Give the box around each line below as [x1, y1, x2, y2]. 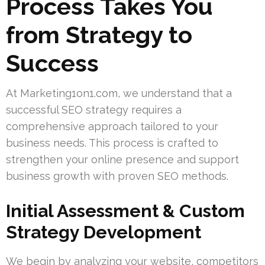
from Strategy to [6, 21, 192, 49]
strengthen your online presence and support [6, 153, 239, 166]
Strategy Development [6, 222, 201, 243]
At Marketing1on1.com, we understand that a [6, 87, 232, 100]
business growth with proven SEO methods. [6, 170, 228, 183]
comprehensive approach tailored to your [6, 120, 218, 133]
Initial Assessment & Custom [6, 201, 245, 222]
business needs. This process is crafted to [6, 137, 218, 150]
